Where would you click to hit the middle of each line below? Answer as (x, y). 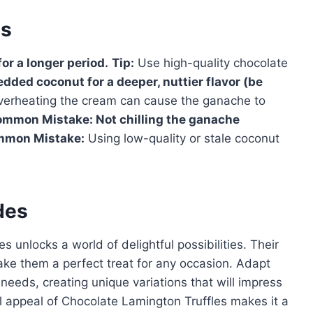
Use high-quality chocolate (211, 63)
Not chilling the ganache (166, 119)
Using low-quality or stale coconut (182, 138)
